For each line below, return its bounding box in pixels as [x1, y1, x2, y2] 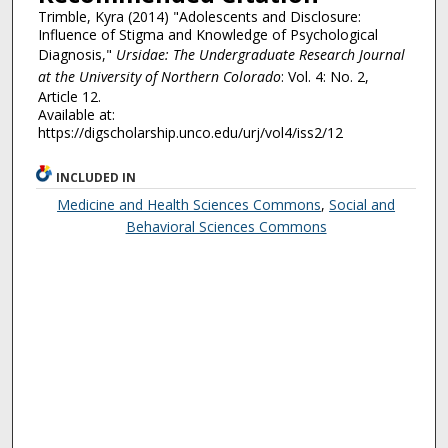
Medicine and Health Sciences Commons [57, 194, 322, 214]
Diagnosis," [37, 45, 116, 65]
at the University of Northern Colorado [37, 67, 281, 87]
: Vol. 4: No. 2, [280, 67, 369, 87]
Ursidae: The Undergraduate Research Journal [115, 45, 405, 65]
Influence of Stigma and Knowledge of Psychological [37, 25, 378, 45]
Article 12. [37, 87, 101, 107]
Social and [329, 194, 396, 214]
